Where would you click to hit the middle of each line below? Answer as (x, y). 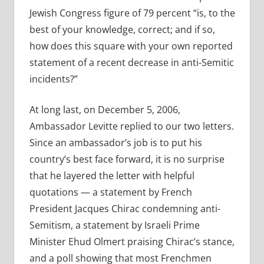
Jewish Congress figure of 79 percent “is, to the (132, 13)
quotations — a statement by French (110, 192)
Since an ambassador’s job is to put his (115, 143)
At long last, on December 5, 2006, (105, 110)
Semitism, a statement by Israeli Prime (114, 225)
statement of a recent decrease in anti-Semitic (131, 63)
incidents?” (53, 79)
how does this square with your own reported (131, 46)
